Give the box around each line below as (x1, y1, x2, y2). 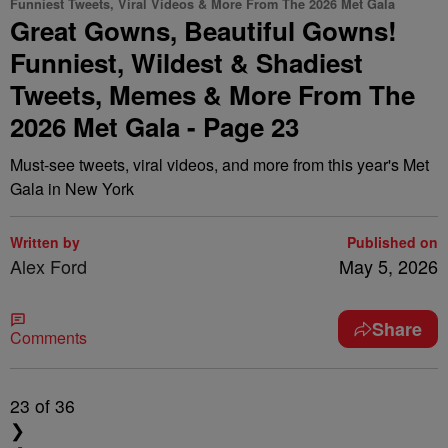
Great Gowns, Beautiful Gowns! (10, 12, 397, 49)
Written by (10, 232, 80, 252)
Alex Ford (10, 253, 87, 279)
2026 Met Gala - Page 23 (10, 108, 299, 145)
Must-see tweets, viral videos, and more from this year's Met (10, 153, 429, 176)
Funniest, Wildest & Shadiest (10, 44, 363, 81)
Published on (347, 232, 438, 252)
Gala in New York (10, 177, 134, 200)
